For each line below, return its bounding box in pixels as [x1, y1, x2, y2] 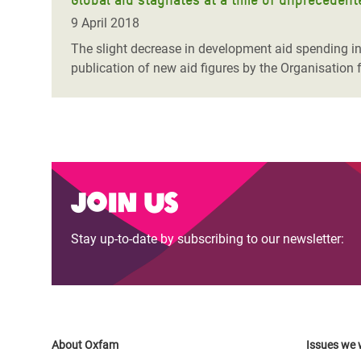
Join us [71, 180, 177, 220]
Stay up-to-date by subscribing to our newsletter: [71, 231, 344, 247]
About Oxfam [52, 338, 118, 351]
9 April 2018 [71, 15, 139, 31]
